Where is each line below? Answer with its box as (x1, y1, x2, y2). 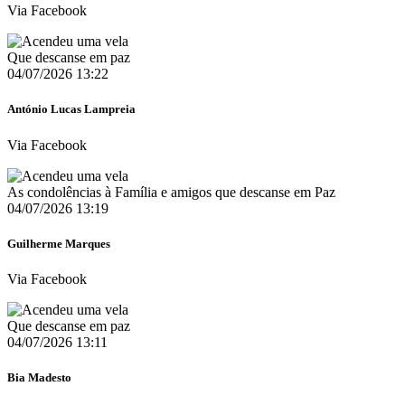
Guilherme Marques (7, 236, 110, 250)
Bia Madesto (7, 371, 71, 385)
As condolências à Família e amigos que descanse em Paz (7, 184, 335, 200)
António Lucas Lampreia (7, 102, 136, 117)
